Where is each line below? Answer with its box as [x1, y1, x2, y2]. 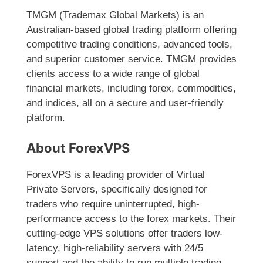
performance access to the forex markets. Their [26, 213, 236, 224]
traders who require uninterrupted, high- [26, 198, 200, 210]
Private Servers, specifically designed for [26, 183, 207, 195]
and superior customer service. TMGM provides [26, 53, 237, 65]
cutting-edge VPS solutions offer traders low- [26, 227, 223, 239]
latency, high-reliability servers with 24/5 [26, 242, 203, 254]
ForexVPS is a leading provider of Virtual [26, 168, 205, 180]
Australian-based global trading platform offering [26, 24, 237, 36]
